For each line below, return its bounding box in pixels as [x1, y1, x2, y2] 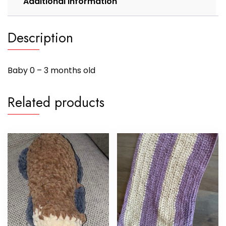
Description [8, 28, 73, 48]
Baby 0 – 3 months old [8, 65, 95, 77]
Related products [8, 92, 104, 112]
